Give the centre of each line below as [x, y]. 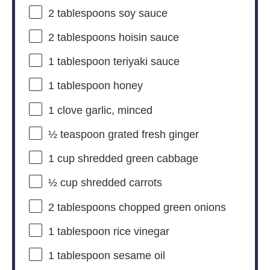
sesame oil [137, 256]
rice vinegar [140, 232]
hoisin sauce [147, 38]
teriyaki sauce [145, 62]
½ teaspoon [76, 135]
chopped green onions [171, 207]
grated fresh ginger [152, 135]
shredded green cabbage [136, 159]
